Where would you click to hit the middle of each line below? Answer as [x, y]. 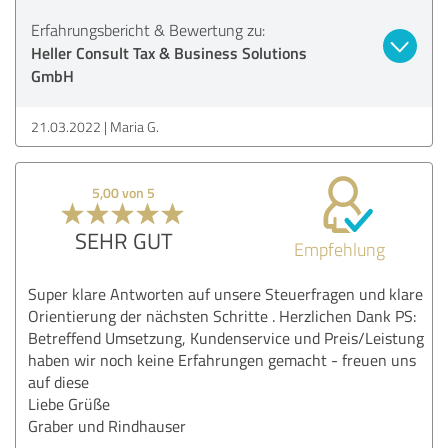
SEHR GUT [123, 240]
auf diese [58, 381]
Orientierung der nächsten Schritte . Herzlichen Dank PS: [222, 315]
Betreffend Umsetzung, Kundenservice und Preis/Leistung [226, 337]
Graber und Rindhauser [107, 425]
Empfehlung [339, 248]
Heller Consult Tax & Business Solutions [169, 52]
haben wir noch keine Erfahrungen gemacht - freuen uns [222, 359]
